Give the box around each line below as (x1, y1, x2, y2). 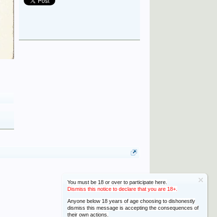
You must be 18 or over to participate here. (67, 179, 167, 185)
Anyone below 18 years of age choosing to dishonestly (67, 198, 195, 204)
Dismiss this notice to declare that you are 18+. (67, 186, 177, 192)
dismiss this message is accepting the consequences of (67, 205, 199, 211)
